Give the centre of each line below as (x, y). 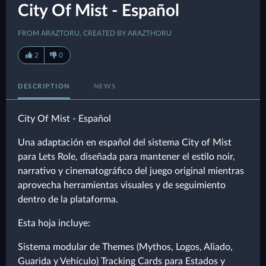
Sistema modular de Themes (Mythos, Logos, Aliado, (125, 247)
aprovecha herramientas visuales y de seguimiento (122, 185)
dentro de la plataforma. (68, 199)
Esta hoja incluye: (54, 223)
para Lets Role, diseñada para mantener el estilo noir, (126, 157)
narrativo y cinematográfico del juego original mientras (131, 171)
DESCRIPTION (44, 86)
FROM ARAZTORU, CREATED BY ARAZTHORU (95, 33)
